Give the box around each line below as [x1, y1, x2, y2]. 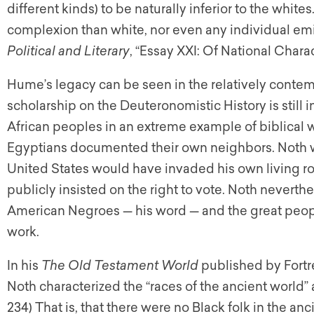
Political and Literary [7, 43, 130, 59]
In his [7, 258, 41, 273]
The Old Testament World [41, 258, 201, 273]
